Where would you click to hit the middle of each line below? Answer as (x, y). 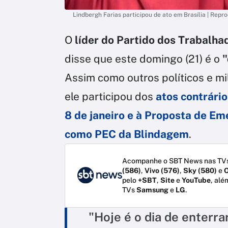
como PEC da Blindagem (127, 134)
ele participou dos (109, 96)
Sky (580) (200, 170)
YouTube (196, 180)
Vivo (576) (162, 170)
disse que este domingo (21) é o (142, 59)
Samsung (152, 190)
